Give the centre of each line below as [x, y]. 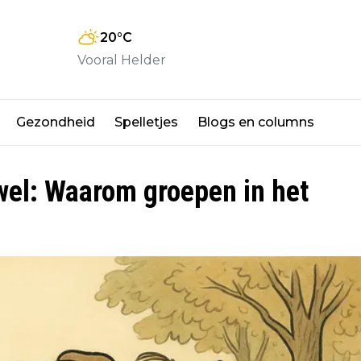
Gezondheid [56, 122]
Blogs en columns [256, 122]
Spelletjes [146, 122]
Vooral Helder [122, 60]
